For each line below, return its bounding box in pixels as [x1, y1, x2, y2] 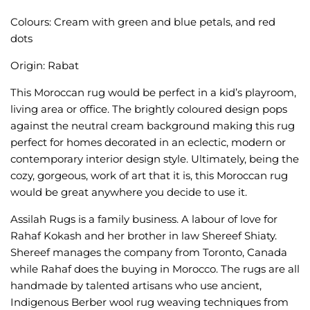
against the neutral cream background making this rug [10, 119, 295, 133]
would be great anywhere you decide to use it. [10, 185, 247, 199]
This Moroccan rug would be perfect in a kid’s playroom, [10, 86, 296, 100]
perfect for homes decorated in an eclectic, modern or [10, 136, 286, 149]
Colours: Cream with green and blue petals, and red [10, 15, 275, 29]
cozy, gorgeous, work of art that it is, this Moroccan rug [10, 169, 288, 183]
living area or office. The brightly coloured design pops [10, 102, 287, 116]
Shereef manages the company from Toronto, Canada [10, 246, 287, 259]
